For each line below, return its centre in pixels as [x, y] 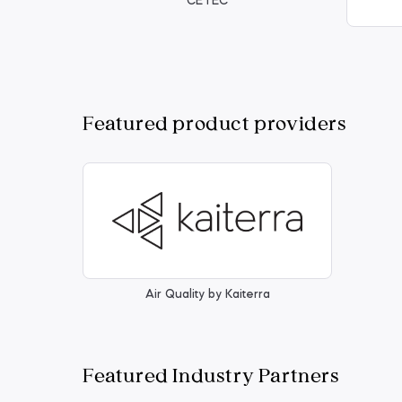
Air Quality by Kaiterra [207, 294]
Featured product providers [215, 121]
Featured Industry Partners [211, 373]
